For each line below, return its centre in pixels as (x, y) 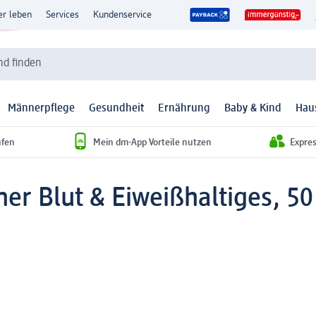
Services (62, 15)
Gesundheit (116, 109)
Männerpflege (41, 109)
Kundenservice (122, 15)
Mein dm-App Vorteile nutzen (152, 142)
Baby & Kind (253, 109)
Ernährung (184, 109)
